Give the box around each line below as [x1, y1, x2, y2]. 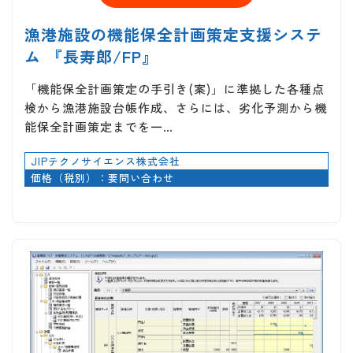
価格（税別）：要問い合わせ [31, 169, 174, 185]
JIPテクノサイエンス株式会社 [31, 153, 180, 169]
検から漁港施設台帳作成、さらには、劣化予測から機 [24, 98, 327, 116]
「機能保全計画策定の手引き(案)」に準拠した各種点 [24, 80, 325, 97]
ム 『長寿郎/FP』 [24, 44, 158, 68]
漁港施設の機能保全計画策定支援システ [24, 22, 322, 46]
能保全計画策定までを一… [24, 117, 173, 135]
